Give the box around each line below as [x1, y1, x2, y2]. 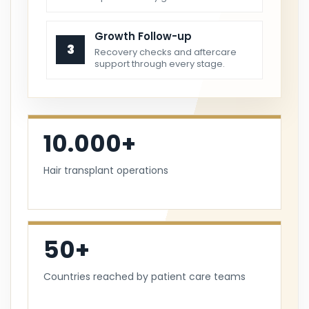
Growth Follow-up [94, 28, 192, 43]
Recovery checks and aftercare [94, 45, 237, 59]
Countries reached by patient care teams [43, 269, 246, 283]
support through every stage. [94, 57, 225, 70]
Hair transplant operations [43, 163, 168, 177]
